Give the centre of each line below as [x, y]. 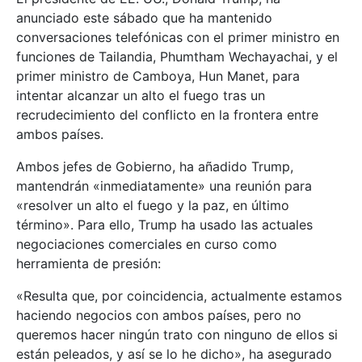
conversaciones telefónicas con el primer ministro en [178, 38]
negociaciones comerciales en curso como [147, 244]
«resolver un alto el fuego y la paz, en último [153, 206]
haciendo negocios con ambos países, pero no [159, 316]
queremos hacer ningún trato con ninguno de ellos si [177, 335]
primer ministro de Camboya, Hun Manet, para [158, 76]
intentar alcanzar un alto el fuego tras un [141, 96]
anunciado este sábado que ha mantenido [144, 18]
